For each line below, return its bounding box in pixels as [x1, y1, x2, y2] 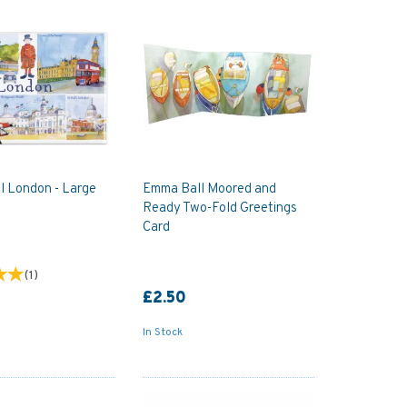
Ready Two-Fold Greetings [142, 199, 297, 217]
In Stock [142, 324, 183, 340]
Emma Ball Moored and [142, 180, 276, 198]
